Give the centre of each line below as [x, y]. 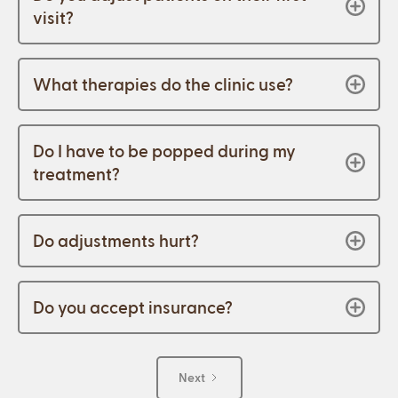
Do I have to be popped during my [164, 150]
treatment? [76, 173]
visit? [53, 17]
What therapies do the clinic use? [163, 84]
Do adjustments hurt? [116, 240]
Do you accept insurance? [133, 306]
